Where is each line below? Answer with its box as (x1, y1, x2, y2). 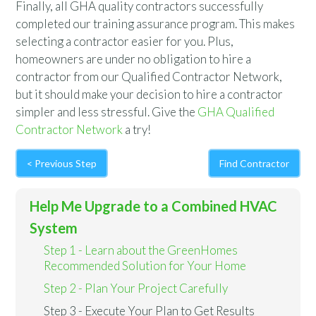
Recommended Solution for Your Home (44, 258, 247, 273)
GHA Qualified (197, 104, 275, 119)
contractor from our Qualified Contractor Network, (16, 69, 283, 84)
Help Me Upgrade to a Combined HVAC (30, 197, 278, 214)
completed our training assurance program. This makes (16, 16, 296, 31)
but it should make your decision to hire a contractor (16, 87, 284, 102)
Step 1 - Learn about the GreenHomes (44, 243, 238, 257)
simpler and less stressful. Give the (16, 104, 198, 119)
